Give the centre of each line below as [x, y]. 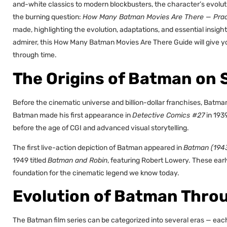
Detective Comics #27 [168, 115]
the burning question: [48, 17]
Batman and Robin [78, 160]
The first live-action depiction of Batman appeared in [98, 147]
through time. [35, 55]
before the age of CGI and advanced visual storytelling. [101, 128]
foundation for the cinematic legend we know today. [96, 173]
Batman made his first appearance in [72, 115]
